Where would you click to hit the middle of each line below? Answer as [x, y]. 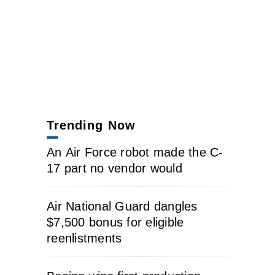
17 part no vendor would [114, 168]
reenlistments [84, 238]
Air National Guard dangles [122, 206]
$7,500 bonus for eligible [115, 222]
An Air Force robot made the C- [135, 152]
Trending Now [91, 125]
